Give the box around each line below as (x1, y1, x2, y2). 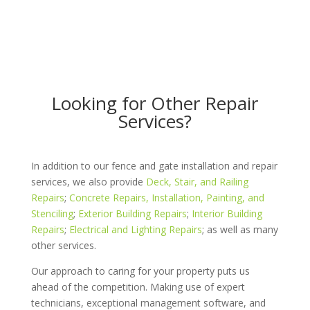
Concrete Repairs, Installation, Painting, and (69, 190, 264, 204)
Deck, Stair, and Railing (145, 174, 248, 188)
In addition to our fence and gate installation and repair (30, 158, 277, 172)
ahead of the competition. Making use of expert (30, 280, 245, 293)
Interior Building (191, 206, 262, 220)
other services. (30, 238, 96, 252)
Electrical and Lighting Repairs (69, 222, 202, 236)
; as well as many (201, 222, 278, 236)
